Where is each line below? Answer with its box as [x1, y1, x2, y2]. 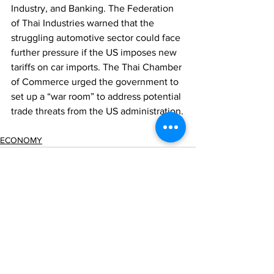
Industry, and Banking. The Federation [11, 3, 176, 14]
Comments [12, 244, 53, 253]
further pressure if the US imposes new [11, 47, 179, 58]
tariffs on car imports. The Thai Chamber [11, 62, 184, 73]
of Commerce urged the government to [11, 76, 181, 87]
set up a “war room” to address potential [11, 91, 183, 102]
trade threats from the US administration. [11, 106, 183, 117]
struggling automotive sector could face [11, 32, 183, 43]
